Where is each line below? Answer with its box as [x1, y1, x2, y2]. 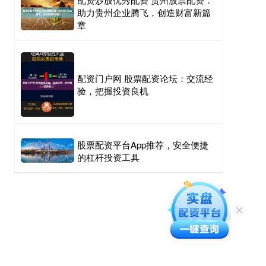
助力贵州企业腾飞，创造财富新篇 [77, 6, 211, 18]
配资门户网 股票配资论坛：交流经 [77, 72, 213, 85]
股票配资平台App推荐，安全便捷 [77, 138, 208, 151]
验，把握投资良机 [77, 84, 148, 97]
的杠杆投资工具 [77, 150, 140, 163]
